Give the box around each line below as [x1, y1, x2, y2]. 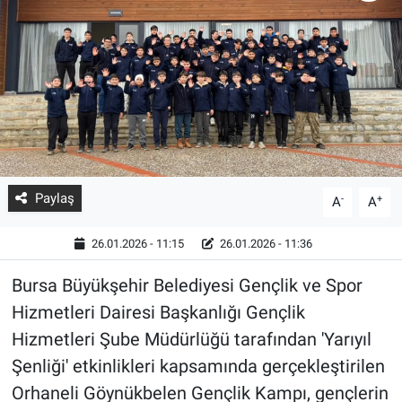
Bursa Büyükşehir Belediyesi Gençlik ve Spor [11, 275, 363, 296]
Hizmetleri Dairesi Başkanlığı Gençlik [11, 301, 305, 323]
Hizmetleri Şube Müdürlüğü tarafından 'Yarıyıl [11, 328, 371, 350]
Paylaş [34, 190, 74, 206]
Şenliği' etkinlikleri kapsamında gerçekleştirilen [11, 355, 385, 377]
